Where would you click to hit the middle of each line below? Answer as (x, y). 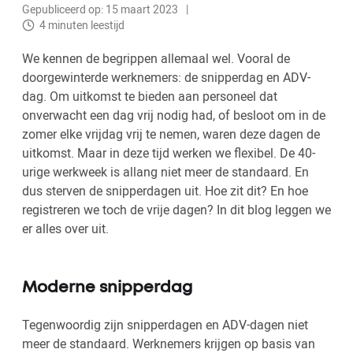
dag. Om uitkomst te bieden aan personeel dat (150, 97)
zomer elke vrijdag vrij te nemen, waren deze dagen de (171, 134)
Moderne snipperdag (107, 288)
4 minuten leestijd (82, 25)
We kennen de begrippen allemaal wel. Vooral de (156, 59)
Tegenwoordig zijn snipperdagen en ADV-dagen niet (165, 325)
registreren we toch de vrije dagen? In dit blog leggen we (176, 210)
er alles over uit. (65, 229)
